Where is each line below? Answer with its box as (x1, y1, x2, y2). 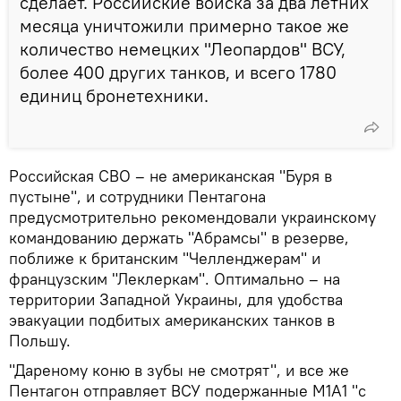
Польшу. (9, 329, 71, 351)
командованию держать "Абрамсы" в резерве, (9, 226, 349, 248)
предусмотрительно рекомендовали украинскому (9, 206, 376, 227)
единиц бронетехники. (20, 83, 209, 107)
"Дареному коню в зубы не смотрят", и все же (9, 359, 349, 380)
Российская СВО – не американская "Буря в (9, 165, 332, 186)
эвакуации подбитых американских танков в (9, 309, 335, 330)
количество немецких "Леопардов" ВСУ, (20, 37, 346, 60)
